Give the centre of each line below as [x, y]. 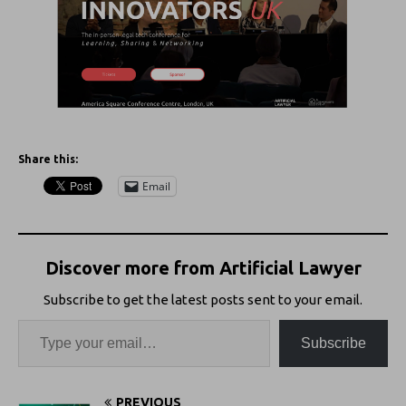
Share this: [48, 159]
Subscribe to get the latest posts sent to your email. [203, 299]
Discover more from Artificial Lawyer [203, 267]
